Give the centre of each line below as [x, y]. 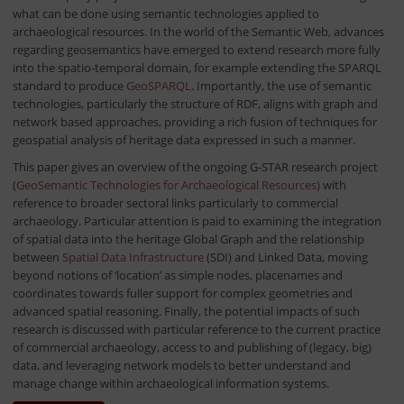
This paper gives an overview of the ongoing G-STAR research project [195, 167]
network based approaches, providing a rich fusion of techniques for [194, 122]
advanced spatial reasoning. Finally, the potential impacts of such [186, 312]
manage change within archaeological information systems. [170, 384]
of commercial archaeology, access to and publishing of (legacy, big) [192, 348]
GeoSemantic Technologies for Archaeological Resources [166, 185]
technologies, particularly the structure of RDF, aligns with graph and [195, 104]
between [37, 257]
